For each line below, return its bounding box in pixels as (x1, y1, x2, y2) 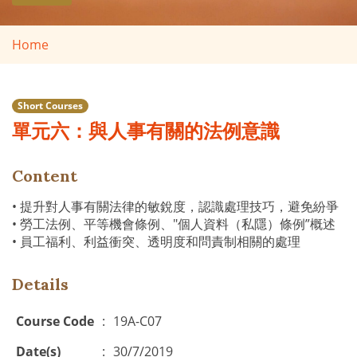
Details (12, 274, 69, 294)
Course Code (16, 312, 94, 330)
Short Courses (18, 98, 83, 112)
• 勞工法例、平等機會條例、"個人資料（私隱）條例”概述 (12, 215, 335, 233)
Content (12, 166, 77, 186)
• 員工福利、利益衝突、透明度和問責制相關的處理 (12, 233, 300, 250)
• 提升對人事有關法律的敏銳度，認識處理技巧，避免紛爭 (12, 198, 339, 215)
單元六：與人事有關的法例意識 (12, 119, 280, 143)
